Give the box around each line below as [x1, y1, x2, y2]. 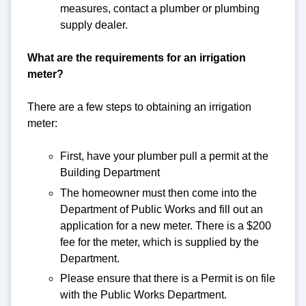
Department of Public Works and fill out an [60, 203, 263, 215]
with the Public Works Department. [60, 289, 227, 301]
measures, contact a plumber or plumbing [60, 2, 260, 14]
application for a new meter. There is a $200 [60, 219, 271, 232]
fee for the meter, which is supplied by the [60, 236, 259, 248]
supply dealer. [60, 18, 128, 31]
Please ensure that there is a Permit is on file [60, 273, 275, 285]
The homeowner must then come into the [60, 186, 257, 199]
